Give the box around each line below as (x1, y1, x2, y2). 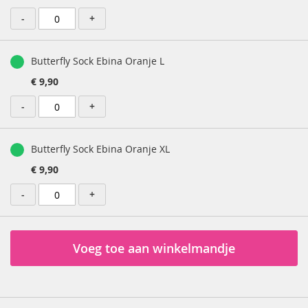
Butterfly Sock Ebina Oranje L (31, 54, 164, 67)
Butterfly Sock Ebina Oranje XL (31, 142, 170, 155)
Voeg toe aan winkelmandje (73, 240, 235, 256)
